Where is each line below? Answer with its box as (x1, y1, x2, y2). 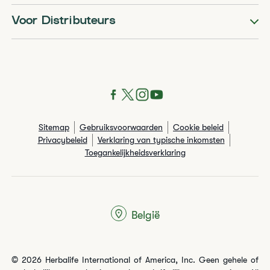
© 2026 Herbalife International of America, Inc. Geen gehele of (11, 255, 259, 265)
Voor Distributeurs (11, 16, 116, 27)
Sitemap (39, 122, 69, 132)
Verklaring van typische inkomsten (97, 135, 225, 145)
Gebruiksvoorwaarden (80, 122, 163, 132)
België (131, 209, 160, 221)
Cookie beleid (173, 122, 224, 132)
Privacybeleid (37, 135, 87, 145)
